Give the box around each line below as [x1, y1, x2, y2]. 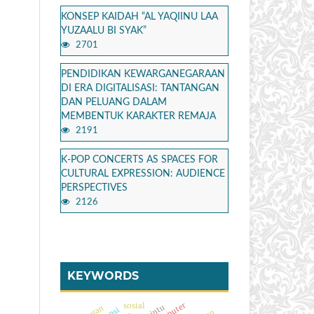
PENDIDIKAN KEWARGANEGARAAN [61, 69, 225, 79]
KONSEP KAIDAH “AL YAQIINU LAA [61, 11, 218, 22]
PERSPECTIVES [61, 182, 128, 193]
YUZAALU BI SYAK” [61, 25, 146, 36]
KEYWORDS [67, 268, 139, 282]
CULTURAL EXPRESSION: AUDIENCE [61, 168, 225, 179]
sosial [123, 300, 146, 310]
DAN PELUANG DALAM [61, 97, 167, 107]
